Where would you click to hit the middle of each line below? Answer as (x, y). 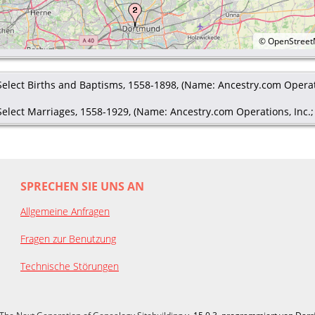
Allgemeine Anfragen (65, 211)
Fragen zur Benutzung (68, 238)
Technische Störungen (70, 266)
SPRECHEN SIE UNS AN (82, 186)
